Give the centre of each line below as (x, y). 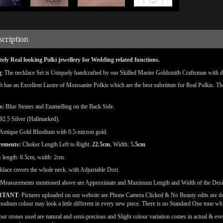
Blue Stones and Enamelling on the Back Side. (59, 106)
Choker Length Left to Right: (56, 144)
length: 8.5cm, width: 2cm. (34, 157)
